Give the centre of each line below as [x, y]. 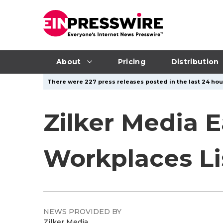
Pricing [131, 61]
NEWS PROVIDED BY [82, 212]
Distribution [195, 61]
